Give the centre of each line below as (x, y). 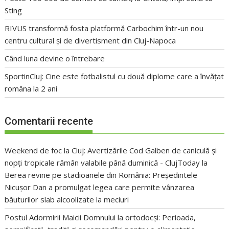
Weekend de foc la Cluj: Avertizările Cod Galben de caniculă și (111, 151)
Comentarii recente (49, 121)
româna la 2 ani (31, 88)
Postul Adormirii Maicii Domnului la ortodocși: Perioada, (100, 217)
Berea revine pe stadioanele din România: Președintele (101, 175)
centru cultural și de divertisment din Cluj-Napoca (90, 40)
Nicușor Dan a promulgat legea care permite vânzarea (100, 187)
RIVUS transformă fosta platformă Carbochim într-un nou (104, 28)
